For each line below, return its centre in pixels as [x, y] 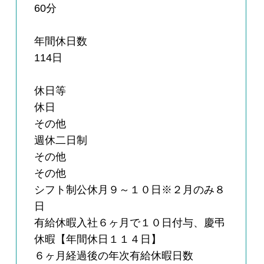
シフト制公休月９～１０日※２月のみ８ [130, 190]
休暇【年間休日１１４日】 [98, 240]
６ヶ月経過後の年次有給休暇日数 [114, 256]
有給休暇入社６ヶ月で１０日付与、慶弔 [130, 223]
